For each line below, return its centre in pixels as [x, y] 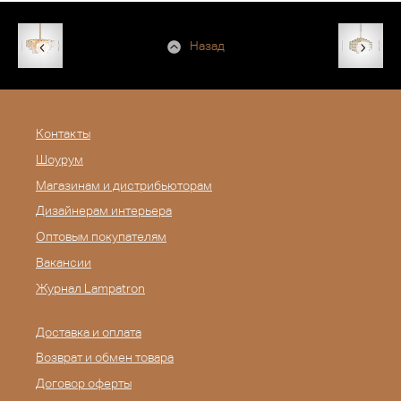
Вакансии [64, 263]
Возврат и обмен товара [105, 358]
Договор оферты [84, 384]
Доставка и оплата [89, 332]
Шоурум [60, 159]
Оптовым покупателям [101, 237]
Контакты [63, 134]
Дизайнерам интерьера [104, 211]
